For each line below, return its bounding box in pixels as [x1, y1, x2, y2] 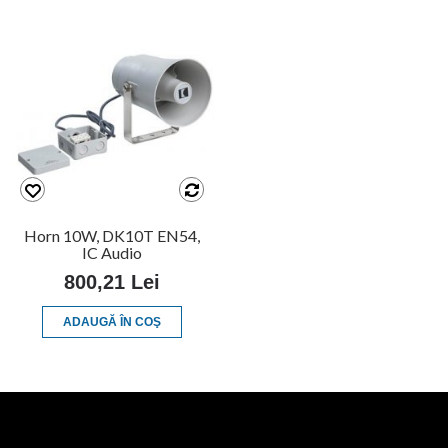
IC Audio [82, 243, 142, 262]
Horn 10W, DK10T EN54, [24, 226, 200, 245]
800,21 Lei [64, 271, 160, 293]
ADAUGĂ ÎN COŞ [63, 315, 161, 329]
